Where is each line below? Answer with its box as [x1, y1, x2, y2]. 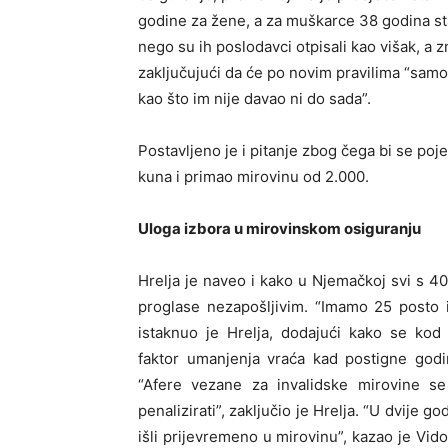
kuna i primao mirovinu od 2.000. [138, 167, 369, 186]
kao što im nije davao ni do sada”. [138, 89, 371, 108]
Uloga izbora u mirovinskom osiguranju [138, 219, 421, 238]
